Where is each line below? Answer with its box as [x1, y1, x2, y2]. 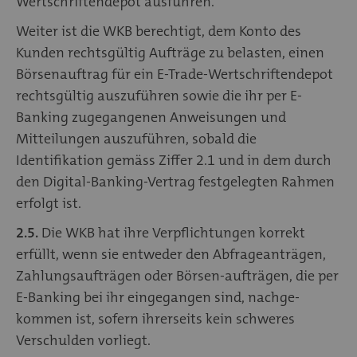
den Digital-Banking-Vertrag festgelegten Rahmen [16, 171, 335, 191]
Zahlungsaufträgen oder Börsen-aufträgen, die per [16, 265, 339, 285]
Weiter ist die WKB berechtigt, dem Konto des [16, 21, 301, 41]
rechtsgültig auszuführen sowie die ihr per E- [16, 85, 302, 105]
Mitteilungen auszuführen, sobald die [16, 128, 257, 148]
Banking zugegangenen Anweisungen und [16, 107, 286, 127]
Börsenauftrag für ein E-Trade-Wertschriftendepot [16, 64, 333, 84]
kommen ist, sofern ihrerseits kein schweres [16, 308, 295, 328]
